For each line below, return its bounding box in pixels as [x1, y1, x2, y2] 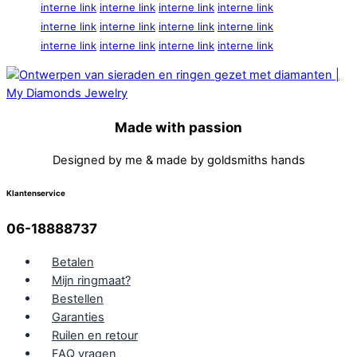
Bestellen [51, 291, 104, 306]
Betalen [51, 254, 94, 269]
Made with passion [115, 118, 242, 135]
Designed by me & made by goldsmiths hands [52, 152, 305, 167]
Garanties [51, 309, 104, 324]
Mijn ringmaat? [51, 273, 131, 288]
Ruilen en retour [51, 328, 138, 343]
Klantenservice [6, 189, 65, 198]
